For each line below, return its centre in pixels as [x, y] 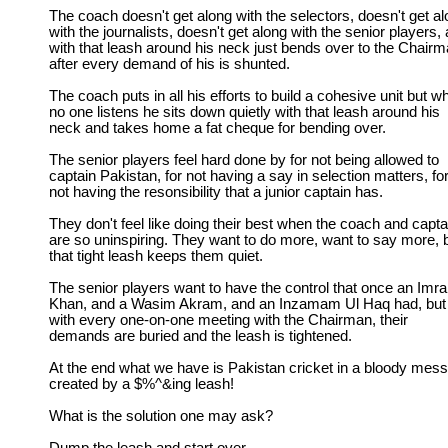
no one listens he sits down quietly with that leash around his [244, 112]
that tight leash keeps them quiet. [156, 256]
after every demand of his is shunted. [169, 64]
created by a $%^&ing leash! [141, 384]
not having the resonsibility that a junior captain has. [216, 192]
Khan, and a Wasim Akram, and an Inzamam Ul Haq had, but [247, 304]
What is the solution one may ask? [161, 416]
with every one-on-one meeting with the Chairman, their [228, 320]
